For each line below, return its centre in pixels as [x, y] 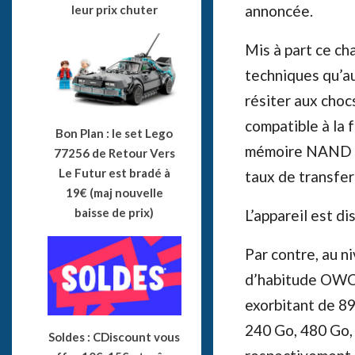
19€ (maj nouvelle [114, 193]
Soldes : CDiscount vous [115, 336]
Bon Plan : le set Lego [115, 134]
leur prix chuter [114, 10]
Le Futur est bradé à [114, 173]
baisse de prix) [115, 213]
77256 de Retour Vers [114, 153]
